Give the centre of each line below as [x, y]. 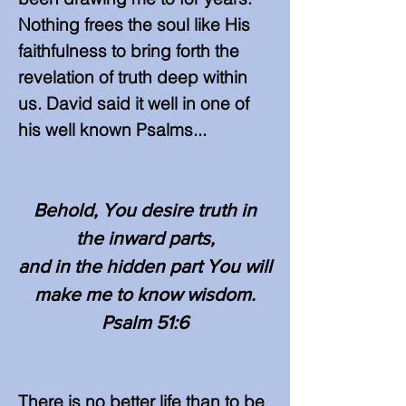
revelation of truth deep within [133, 77]
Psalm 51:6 [145, 322]
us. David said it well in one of [134, 103]
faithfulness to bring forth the [129, 51]
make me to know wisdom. [145, 294]
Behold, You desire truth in [145, 210]
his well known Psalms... [112, 130]
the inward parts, [145, 238]
